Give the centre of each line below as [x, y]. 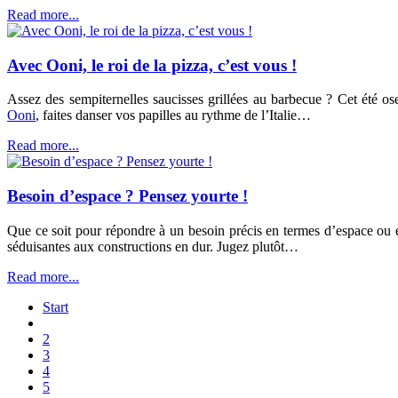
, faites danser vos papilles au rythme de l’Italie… [173, 115]
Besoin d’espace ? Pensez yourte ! [127, 196]
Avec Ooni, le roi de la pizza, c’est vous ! [152, 65]
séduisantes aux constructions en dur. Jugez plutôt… [153, 246]
